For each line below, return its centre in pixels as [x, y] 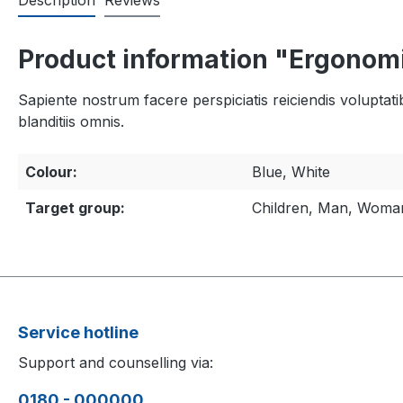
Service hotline [78, 333]
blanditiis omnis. [71, 122]
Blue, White [291, 172]
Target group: [75, 208]
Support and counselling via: [116, 363]
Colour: [51, 172]
